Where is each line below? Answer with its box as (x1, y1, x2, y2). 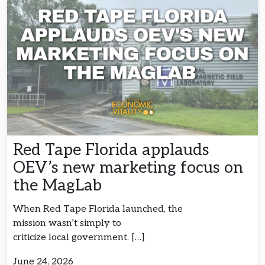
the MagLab (13, 175, 106, 195)
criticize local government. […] (13, 231, 145, 243)
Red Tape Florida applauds (13, 140, 209, 160)
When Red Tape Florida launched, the (13, 203, 183, 215)
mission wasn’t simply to (13, 217, 121, 229)
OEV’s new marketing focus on (13, 157, 243, 177)
